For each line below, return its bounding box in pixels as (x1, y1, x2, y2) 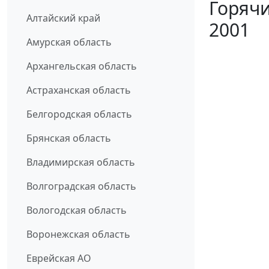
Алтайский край (26, 11, 100, 25)
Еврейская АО (26, 252, 91, 265)
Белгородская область (26, 107, 132, 121)
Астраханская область (26, 83, 131, 97)
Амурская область (26, 35, 112, 49)
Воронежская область (26, 228, 130, 241)
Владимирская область (26, 156, 135, 169)
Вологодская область (26, 204, 127, 217)
